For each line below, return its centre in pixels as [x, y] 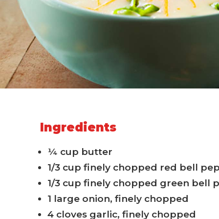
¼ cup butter [80, 152]
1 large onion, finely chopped [118, 199]
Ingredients [78, 128]
